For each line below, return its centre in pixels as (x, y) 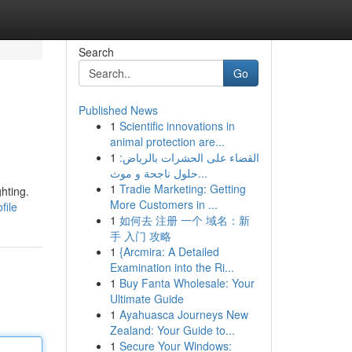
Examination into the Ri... (172, 267)
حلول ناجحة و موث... (202, 173)
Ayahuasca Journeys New (183, 314)
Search (96, 52)
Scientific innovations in (177, 126)
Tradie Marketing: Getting (182, 189)
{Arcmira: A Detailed (169, 251)
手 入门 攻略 (140, 236)
